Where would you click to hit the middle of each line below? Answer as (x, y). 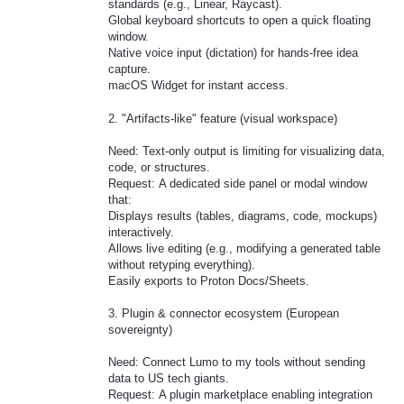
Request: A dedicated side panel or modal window (238, 183)
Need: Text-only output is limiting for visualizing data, (247, 151)
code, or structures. (159, 167)
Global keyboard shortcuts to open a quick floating (239, 21)
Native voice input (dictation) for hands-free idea (233, 53)
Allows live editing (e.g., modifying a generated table (244, 248)
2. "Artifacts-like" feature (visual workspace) (223, 118)
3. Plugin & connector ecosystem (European (224, 313)
